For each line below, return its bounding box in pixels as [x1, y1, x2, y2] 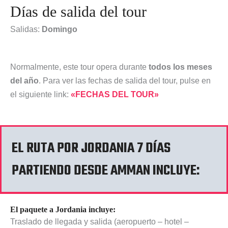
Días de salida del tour [10, 3, 147, 20]
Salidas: [10, 24, 42, 34]
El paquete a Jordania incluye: [10, 205, 116, 214]
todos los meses [149, 62, 212, 71]
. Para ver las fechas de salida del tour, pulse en [39, 76, 211, 85]
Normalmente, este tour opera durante [10, 62, 149, 71]
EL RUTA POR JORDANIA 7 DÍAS [12, 137, 170, 160]
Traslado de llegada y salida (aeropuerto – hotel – [10, 217, 189, 226]
